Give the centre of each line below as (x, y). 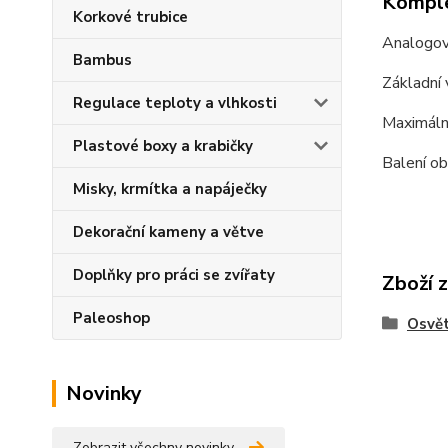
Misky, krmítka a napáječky (170, 189)
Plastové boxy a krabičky (163, 146)
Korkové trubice (130, 17)
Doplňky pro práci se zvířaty (174, 275)
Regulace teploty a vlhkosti (175, 103)
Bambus (102, 60)
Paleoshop (111, 318)
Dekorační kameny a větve (168, 232)
